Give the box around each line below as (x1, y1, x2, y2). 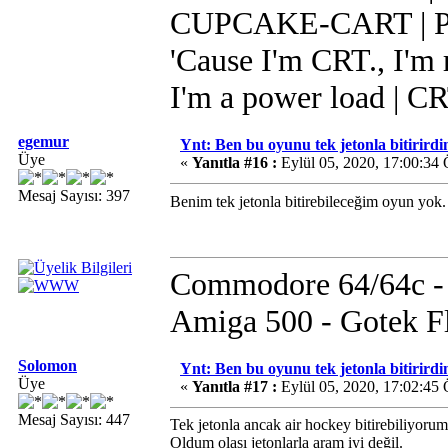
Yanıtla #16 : (192, 154, 277, 171)
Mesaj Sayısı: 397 (18, 187, 130, 204)
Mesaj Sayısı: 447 (18, 411, 130, 428)
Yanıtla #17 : (192, 378, 277, 395)
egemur (18, 133, 69, 150)
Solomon (18, 357, 77, 374)
